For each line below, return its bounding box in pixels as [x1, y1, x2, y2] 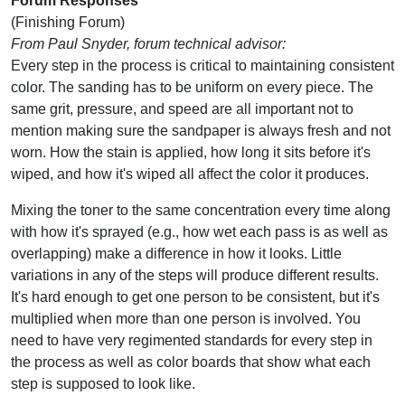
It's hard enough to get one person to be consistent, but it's [11, 288, 380, 305]
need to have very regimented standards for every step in [11, 332, 372, 348]
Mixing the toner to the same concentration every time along [11, 202, 391, 218]
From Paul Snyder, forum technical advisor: [11, 35, 286, 52]
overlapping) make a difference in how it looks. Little [11, 245, 342, 261]
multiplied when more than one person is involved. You [11, 310, 361, 326]
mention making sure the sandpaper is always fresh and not [11, 122, 391, 138]
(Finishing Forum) [11, 14, 125, 30]
